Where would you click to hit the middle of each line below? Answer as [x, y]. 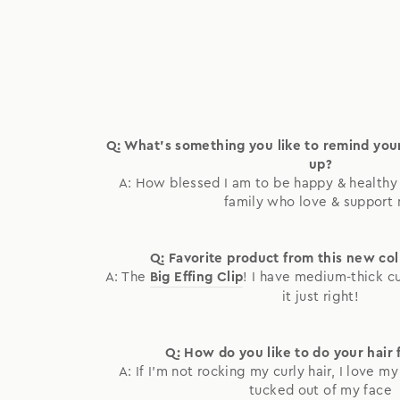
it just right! [321, 297]
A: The [128, 278]
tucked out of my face [321, 391]
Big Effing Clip [196, 278]
